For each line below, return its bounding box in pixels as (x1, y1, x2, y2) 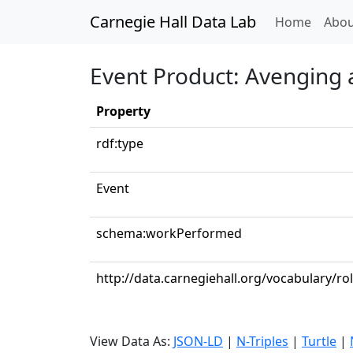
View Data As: (90, 333, 173, 350)
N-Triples (236, 333, 288, 350)
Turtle (302, 333, 336, 350)
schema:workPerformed (96, 225, 242, 242)
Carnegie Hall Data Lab (90, 11, 256, 32)
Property (96, 102, 150, 120)
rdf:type (96, 135, 143, 152)
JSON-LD (173, 333, 223, 350)
